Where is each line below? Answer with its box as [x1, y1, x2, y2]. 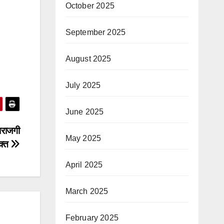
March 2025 [65, 187, 108, 195]
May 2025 [65, 134, 101, 142]
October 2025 [65, 1, 114, 10]
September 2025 [65, 28, 126, 36]
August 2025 [65, 54, 111, 63]
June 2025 [65, 107, 104, 116]
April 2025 [65, 160, 103, 169]
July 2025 [65, 81, 101, 89]
